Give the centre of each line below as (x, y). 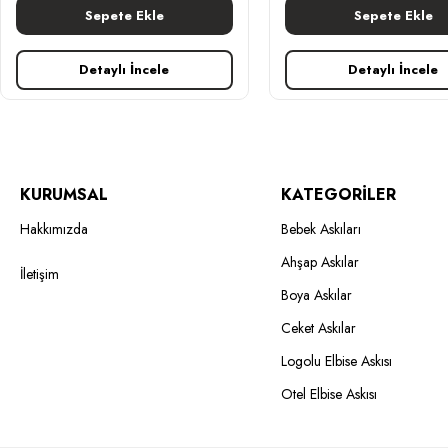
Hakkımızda (54, 229)
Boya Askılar (316, 295)
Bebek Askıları (320, 229)
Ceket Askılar (318, 328)
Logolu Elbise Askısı (336, 361)
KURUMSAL (64, 194)
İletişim (39, 274)
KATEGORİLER (338, 194)
